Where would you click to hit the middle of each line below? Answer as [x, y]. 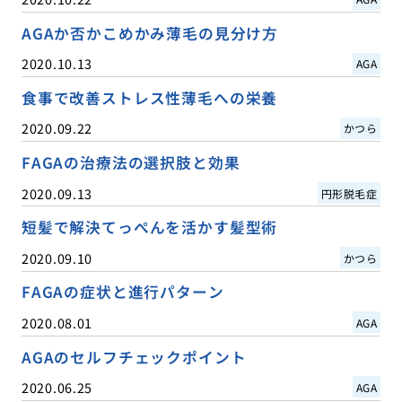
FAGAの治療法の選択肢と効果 [131, 163]
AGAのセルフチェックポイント [134, 357]
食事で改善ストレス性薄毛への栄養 [149, 98]
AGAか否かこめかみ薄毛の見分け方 [150, 34]
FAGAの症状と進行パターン [122, 292]
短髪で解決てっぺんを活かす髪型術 [149, 227]
